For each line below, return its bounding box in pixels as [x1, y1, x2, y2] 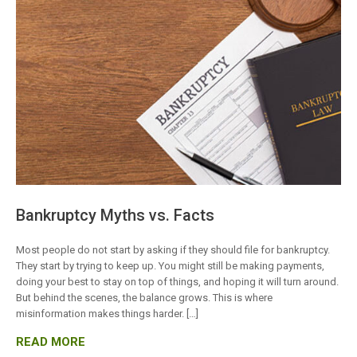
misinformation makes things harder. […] [16, 308, 198, 320]
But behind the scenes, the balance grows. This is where [16, 292, 273, 304]
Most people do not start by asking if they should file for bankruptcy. [16, 244, 330, 257]
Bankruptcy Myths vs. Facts [16, 206, 214, 226]
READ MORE [16, 335, 85, 350]
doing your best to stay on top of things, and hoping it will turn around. [16, 276, 339, 288]
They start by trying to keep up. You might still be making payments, [16, 260, 324, 273]
